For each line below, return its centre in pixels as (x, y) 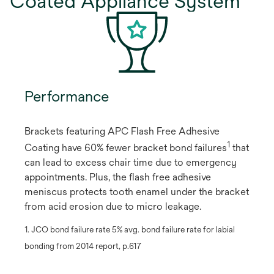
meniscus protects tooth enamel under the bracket (137, 191)
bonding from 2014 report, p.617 (83, 246)
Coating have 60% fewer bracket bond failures (126, 147)
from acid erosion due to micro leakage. (113, 206)
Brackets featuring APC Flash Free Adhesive (122, 131)
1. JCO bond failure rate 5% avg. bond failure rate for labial (130, 229)
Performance (67, 96)
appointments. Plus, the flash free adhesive (118, 177)
